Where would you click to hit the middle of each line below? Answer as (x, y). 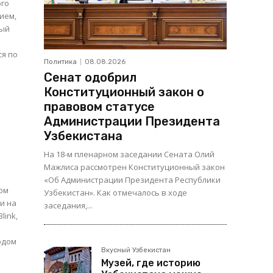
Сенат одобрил (90, 78)
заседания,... (68, 206)
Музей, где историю (151, 263)
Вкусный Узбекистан (136, 250)
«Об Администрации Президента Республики (132, 180)
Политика (60, 62)
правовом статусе (99, 107)
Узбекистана (83, 136)
